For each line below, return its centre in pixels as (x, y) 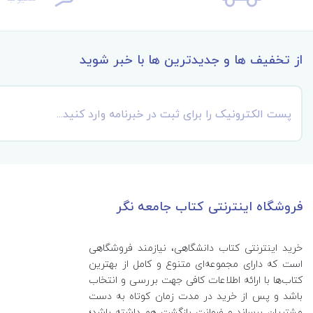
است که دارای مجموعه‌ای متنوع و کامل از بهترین (196, 264)
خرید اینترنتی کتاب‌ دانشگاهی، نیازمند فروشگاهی (196, 248)
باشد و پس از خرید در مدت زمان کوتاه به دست (196, 296)
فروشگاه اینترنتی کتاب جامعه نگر (209, 206)
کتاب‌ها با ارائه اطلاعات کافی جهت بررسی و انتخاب (196, 280)
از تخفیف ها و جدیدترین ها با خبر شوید (191, 60)
